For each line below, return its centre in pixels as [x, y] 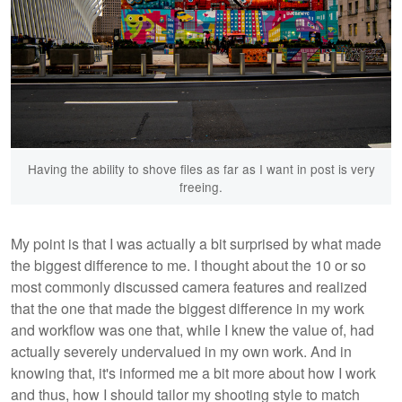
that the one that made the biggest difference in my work [188, 308]
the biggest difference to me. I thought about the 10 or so [188, 265]
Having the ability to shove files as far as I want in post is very [201, 168]
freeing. [201, 186]
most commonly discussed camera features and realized [189, 286]
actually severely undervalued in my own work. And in [181, 351]
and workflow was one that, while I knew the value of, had [192, 329]
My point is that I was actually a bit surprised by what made [196, 243]
